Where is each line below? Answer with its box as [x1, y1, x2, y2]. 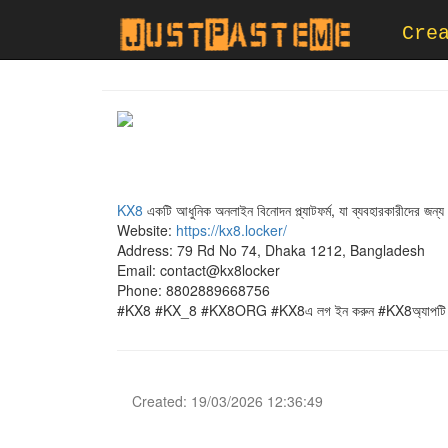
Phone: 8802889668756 [117, 280, 270, 300]
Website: [117, 220, 176, 240]
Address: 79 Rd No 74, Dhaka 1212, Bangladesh [117, 240, 425, 260]
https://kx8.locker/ [176, 220, 287, 240]
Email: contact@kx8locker [117, 260, 280, 280]
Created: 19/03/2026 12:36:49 [132, 391, 323, 411]
